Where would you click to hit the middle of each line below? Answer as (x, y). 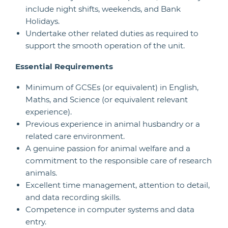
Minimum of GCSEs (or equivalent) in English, (112, 87)
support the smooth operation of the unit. (105, 46)
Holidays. (42, 21)
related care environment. (75, 136)
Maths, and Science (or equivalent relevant (107, 99)
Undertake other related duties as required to (112, 33)
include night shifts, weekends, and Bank (103, 9)
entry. (36, 222)
